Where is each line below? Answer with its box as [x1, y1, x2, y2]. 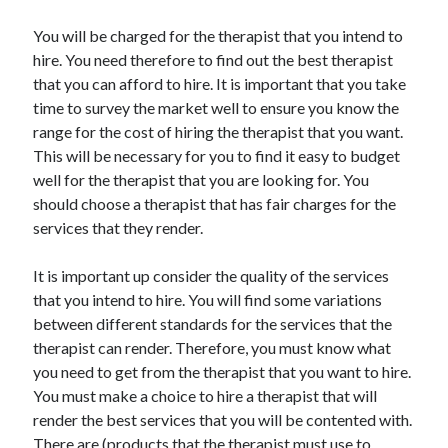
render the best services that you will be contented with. [33, 409, 413, 429]
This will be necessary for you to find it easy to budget [33, 145, 401, 165]
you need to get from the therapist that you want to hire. [33, 361, 412, 381]
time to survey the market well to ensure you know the [33, 97, 400, 117]
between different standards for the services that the [33, 313, 393, 333]
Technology [34, 12, 97, 28]
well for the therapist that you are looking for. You [33, 169, 370, 189]
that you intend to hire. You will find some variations [33, 289, 383, 309]
